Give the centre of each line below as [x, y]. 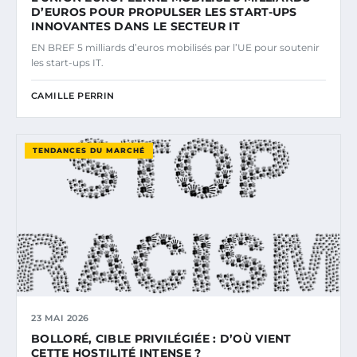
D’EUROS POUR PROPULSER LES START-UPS [164, 12]
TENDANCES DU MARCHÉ [89, 150]
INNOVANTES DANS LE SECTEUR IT [136, 26]
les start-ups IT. [67, 62]
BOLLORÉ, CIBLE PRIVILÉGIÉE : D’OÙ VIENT [161, 338]
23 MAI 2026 [60, 318]
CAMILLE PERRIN [73, 95]
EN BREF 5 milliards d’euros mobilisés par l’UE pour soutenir [175, 47]
